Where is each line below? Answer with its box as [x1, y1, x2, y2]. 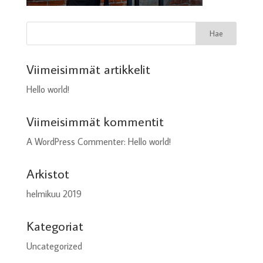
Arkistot [26, 165, 69, 183]
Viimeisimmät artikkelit [26, 60, 150, 78]
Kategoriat [26, 217, 83, 235]
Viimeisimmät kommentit [26, 113, 164, 130]
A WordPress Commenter [26, 136, 124, 148]
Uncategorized [26, 240, 82, 252]
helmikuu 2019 [26, 188, 82, 200]
